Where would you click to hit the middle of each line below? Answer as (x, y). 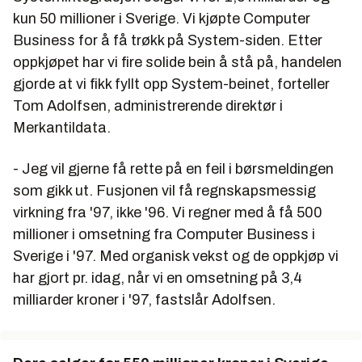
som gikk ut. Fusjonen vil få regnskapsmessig (164, 191)
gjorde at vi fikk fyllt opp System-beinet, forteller (171, 84)
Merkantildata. (62, 128)
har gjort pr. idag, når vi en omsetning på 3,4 (158, 278)
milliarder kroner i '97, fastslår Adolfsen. (144, 300)
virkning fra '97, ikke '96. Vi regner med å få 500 (168, 213)
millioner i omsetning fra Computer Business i (164, 234)
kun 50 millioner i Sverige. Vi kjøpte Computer (162, 19)
